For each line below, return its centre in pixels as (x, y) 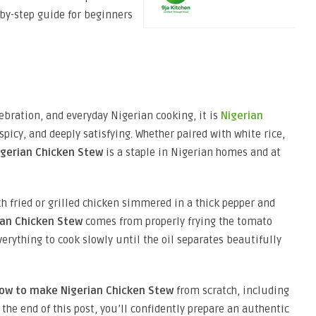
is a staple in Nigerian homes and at (192, 152)
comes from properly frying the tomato (177, 221)
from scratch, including (231, 290)
